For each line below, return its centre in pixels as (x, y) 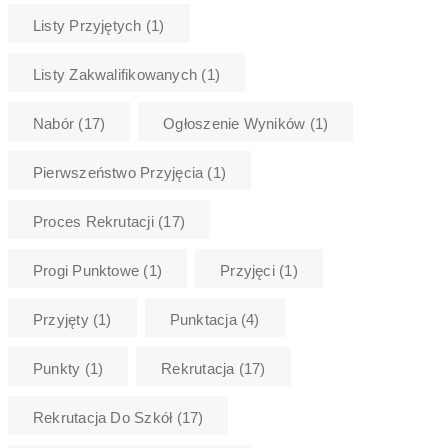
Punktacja (203, 319)
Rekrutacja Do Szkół (103, 417)
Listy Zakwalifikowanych (115, 74)
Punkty (57, 368)
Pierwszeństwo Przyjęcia (118, 172)
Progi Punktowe (86, 270)
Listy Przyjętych (87, 25)
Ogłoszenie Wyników (234, 123)
